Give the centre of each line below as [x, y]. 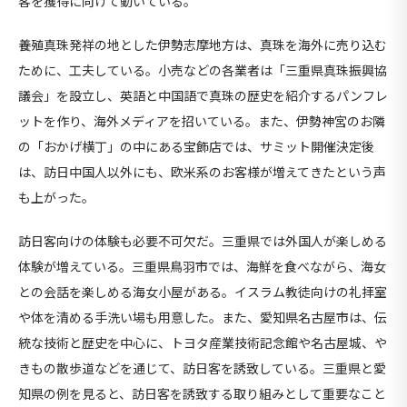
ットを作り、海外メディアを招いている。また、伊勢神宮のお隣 [202, 122]
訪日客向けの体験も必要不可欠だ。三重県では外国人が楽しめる [203, 242]
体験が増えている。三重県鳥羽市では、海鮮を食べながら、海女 [202, 267]
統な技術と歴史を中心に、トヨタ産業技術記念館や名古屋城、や [203, 343]
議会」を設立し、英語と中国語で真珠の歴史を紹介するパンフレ [203, 96]
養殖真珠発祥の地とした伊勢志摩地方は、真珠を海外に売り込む [203, 45]
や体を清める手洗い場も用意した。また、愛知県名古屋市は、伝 [203, 318]
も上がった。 [56, 198]
